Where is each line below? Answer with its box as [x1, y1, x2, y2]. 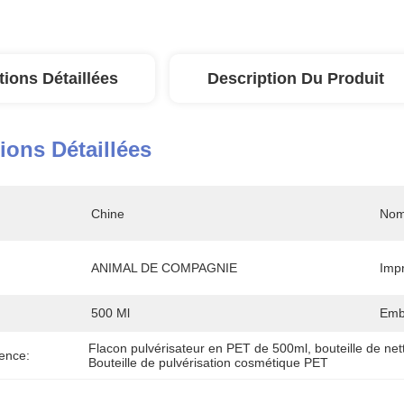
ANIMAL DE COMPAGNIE [91, 261, 237, 275]
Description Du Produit [207, 69, 384, 87]
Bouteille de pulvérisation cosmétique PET [88, 355, 329, 370]
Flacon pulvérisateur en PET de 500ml [88, 341, 308, 355]
